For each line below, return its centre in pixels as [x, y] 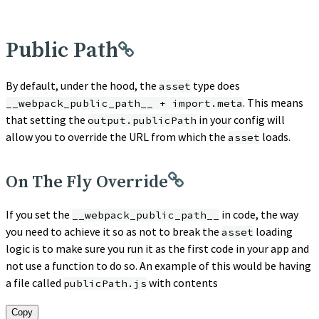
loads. [275, 136]
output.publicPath [142, 120]
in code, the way [259, 214]
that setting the [47, 119]
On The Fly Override [87, 182]
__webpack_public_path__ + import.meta [124, 103]
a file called [35, 282]
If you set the [39, 214]
